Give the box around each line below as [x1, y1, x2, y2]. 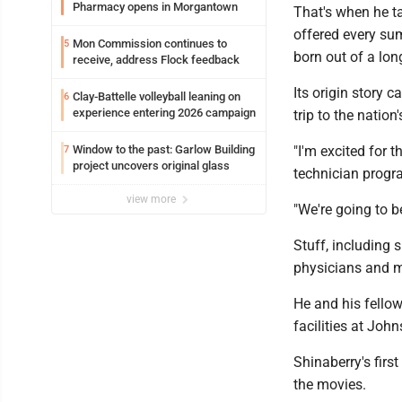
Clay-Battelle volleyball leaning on [73, 90, 240, 103]
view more [127, 193, 179, 205]
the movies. [293, 376, 366, 393]
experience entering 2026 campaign [73, 106, 256, 119]
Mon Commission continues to [73, 37, 227, 50]
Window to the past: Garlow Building [73, 143, 255, 156]
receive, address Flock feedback [73, 53, 240, 66]
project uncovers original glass [73, 159, 230, 172]
